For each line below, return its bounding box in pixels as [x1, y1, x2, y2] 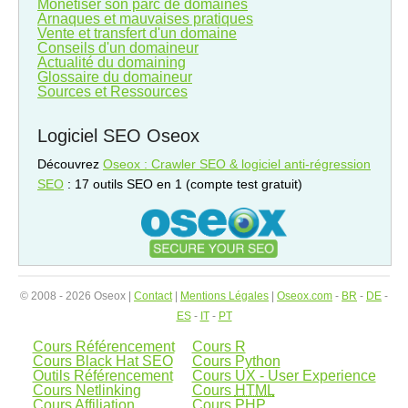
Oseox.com [277, 290, 332, 303]
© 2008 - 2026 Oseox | [20, 290, 134, 303]
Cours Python [191, 353, 280, 370]
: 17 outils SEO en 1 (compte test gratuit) [64, 177, 302, 191]
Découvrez [37, 157, 103, 171]
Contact [134, 290, 172, 303]
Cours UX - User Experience [191, 368, 376, 384]
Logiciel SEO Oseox [37, 126, 199, 146]
